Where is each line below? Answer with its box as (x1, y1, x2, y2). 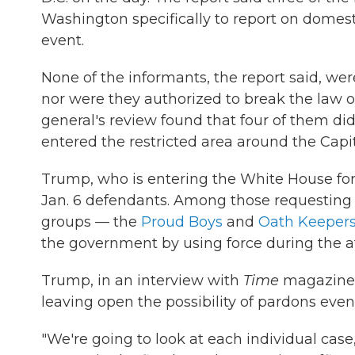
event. (41, 32, 84, 49)
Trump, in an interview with (41, 272, 243, 289)
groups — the (41, 213, 141, 231)
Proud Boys (141, 213, 223, 231)
